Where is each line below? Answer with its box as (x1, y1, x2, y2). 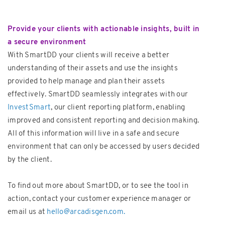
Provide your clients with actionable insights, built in (8, 25, 200, 33)
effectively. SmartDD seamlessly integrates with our (8, 90, 188, 98)
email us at (8, 208, 47, 216)
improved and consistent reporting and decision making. (8, 117, 199, 125)
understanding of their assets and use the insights (8, 64, 178, 72)
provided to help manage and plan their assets (8, 77, 165, 85)
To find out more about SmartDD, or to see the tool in (8, 182, 188, 190)
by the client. (8, 156, 52, 164)
